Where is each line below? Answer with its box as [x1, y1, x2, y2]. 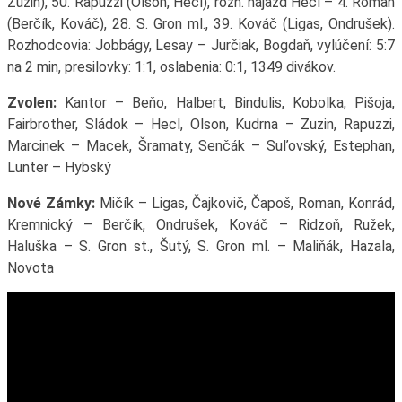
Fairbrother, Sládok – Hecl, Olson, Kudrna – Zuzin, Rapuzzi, [6, 116, 396, 134]
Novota [6, 259, 54, 277]
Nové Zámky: [6, 195, 95, 213]
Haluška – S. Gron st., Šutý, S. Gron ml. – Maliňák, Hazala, [6, 238, 396, 256]
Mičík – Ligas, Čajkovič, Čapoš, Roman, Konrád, [95, 195, 396, 213]
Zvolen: [6, 94, 57, 112]
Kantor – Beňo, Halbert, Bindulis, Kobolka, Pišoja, [56, 94, 396, 112]
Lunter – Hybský [6, 159, 111, 177]
